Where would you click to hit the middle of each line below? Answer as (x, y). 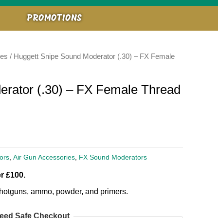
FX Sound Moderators (113, 157)
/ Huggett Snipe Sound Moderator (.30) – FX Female (91, 56)
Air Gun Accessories (44, 157)
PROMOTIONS (54, 18)
